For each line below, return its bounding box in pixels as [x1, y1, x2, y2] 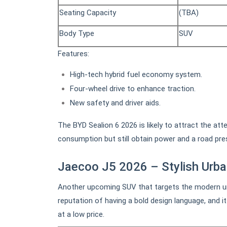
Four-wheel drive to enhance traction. [70, 84, 196, 93]
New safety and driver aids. [70, 98, 161, 108]
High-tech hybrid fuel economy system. [70, 69, 202, 79]
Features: [58, 49, 89, 58]
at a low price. [58, 210, 104, 219]
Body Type [59, 28, 94, 38]
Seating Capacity [59, 8, 116, 17]
